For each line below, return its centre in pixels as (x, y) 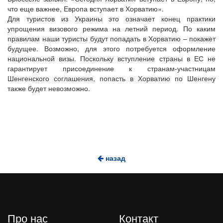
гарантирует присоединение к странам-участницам (111, 68)
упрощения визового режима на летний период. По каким (111, 28)
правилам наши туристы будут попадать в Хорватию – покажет (111, 38)
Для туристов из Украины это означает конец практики (111, 18)
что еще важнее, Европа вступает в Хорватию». (86, 8)
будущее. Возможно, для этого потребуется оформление (111, 48)
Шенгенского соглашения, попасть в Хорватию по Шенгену (111, 78)
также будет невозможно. (49, 88)
